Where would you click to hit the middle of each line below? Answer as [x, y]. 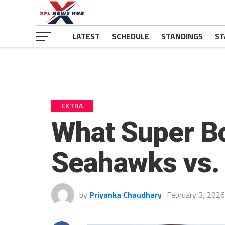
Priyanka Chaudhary [126, 195]
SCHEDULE [131, 36]
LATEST [86, 36]
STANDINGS [182, 36]
